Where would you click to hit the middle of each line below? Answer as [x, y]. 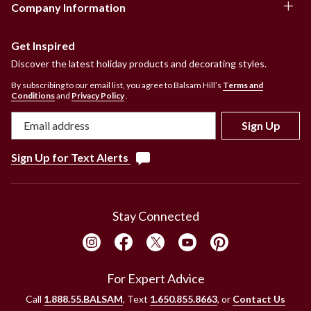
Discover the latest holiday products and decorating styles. [139, 63]
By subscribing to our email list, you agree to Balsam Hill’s [116, 85]
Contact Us [259, 299]
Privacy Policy [98, 95]
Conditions [33, 95]
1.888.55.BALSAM [83, 299]
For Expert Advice [155, 278]
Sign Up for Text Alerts [70, 157]
